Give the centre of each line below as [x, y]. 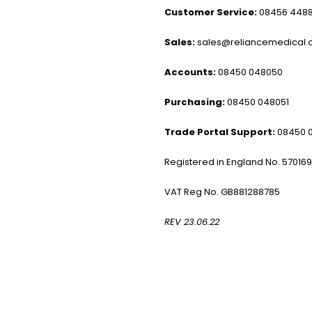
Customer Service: [211, 12]
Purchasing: [195, 102]
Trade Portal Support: [220, 132]
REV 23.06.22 [192, 222]
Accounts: [190, 72]
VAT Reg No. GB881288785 [222, 192]
